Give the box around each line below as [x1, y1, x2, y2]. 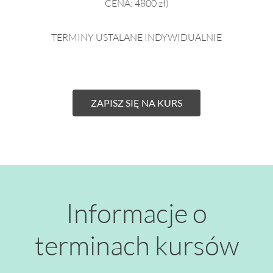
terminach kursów [34, 229, 239, 261]
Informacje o [66, 197, 207, 229]
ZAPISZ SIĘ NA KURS [91, 97, 182, 108]
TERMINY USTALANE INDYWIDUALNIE [51, 31, 222, 43]
